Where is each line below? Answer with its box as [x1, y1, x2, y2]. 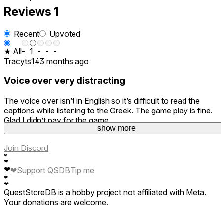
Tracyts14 [4, 56, 40, 66]
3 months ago [40, 56, 89, 66]
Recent [14, 28, 39, 38]
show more [97, 124, 136, 132]
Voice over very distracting [4, 75, 125, 87]
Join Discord [4, 143, 48, 153]
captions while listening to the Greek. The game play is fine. [4, 106, 213, 116]
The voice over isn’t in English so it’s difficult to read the [4, 96, 200, 106]
